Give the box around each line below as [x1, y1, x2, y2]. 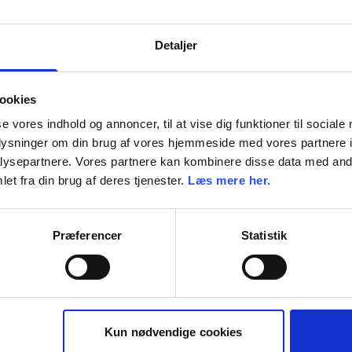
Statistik [241, 229, 287, 243]
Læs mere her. [188, 174, 271, 188]
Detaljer [154, 38, 198, 53]
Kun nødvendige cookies [104, 325, 243, 339]
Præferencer [52, 229, 123, 243]
